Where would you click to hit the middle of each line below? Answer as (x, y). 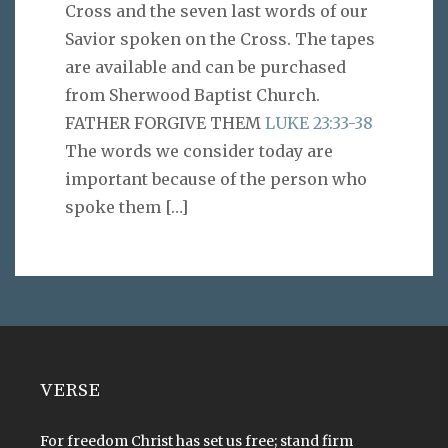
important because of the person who (216, 178)
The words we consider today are (199, 150)
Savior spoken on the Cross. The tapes (220, 38)
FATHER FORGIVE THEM (165, 122)
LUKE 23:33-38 (319, 122)
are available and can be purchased (205, 66)
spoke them (113, 206)
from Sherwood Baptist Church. (192, 94)
